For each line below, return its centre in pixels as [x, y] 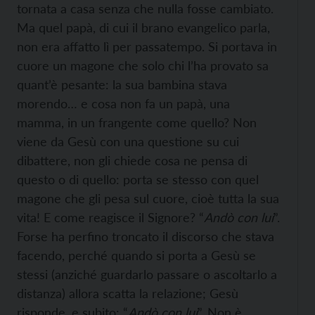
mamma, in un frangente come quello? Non [137, 122]
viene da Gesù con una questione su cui [128, 141]
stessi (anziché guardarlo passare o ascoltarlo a [147, 274]
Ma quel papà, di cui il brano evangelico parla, [143, 27]
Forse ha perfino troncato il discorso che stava [146, 236]
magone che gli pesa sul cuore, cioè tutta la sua [148, 198]
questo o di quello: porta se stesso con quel [138, 179]
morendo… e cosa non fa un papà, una [123, 103]
